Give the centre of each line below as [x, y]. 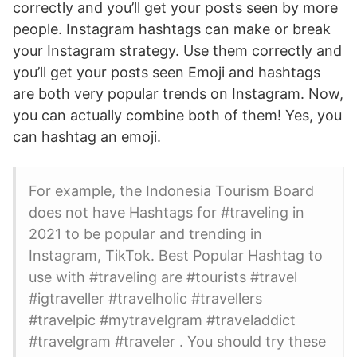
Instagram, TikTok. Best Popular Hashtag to [176, 255]
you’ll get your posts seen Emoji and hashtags [167, 72]
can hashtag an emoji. [87, 137]
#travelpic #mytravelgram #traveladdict [162, 320]
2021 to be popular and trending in [145, 234]
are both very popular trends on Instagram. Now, [178, 94]
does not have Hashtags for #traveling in [167, 212]
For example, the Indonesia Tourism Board [171, 191]
